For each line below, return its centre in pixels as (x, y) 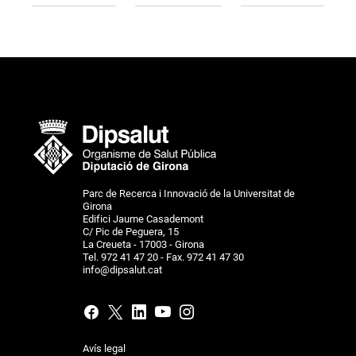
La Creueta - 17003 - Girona (143, 244)
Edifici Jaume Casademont (143, 219)
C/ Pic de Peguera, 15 (131, 231)
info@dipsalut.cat (122, 269)
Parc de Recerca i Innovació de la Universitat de (189, 193)
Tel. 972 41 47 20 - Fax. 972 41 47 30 (163, 257)
